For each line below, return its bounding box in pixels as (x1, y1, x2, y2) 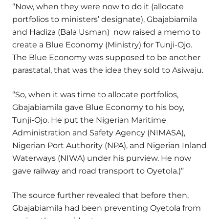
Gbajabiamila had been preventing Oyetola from (12, 203, 201, 213)
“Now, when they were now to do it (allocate (12, 1, 184, 11)
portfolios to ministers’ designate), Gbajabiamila (12, 14, 197, 24)
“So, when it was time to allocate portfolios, (12, 89, 178, 99)
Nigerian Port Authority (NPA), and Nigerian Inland (12, 140, 207, 150)
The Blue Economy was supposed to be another (12, 52, 200, 62)
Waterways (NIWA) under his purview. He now (12, 153, 191, 163)
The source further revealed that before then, (12, 191, 189, 200)
